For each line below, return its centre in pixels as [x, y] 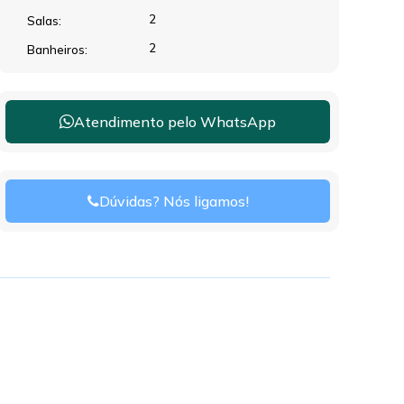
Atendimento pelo [137, 121]
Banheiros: [57, 49]
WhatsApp [238, 121]
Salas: [44, 20]
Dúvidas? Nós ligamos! [174, 201]
